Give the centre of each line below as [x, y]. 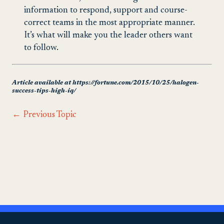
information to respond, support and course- [106, 10]
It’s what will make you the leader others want [108, 35]
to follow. [41, 48]
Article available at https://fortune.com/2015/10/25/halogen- [105, 83]
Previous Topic [49, 115]
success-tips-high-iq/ [44, 91]
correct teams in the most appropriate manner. [109, 23]
